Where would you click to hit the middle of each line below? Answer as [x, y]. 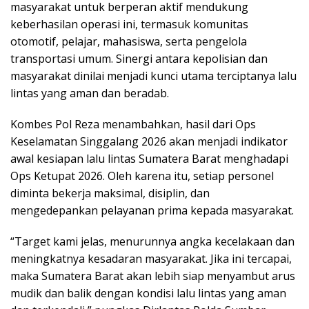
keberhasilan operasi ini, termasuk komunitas [129, 24]
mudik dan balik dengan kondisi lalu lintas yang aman [148, 293]
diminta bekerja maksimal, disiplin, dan [110, 193]
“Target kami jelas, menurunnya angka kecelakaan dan [152, 242]
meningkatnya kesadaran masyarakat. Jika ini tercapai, [151, 259]
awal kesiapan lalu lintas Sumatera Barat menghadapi [149, 159]
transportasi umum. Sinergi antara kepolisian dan [139, 59]
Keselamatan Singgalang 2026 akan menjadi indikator [149, 142]
